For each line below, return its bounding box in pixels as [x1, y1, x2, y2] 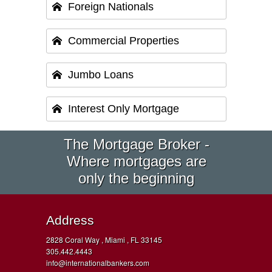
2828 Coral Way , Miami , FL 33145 [46, 234, 163, 245]
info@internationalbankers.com [46, 257, 150, 268]
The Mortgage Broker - [63, 136, 209, 153]
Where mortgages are [66, 153, 206, 170]
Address [46, 212, 95, 227]
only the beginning [78, 170, 195, 187]
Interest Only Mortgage [68, 103, 180, 115]
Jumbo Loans [68, 69, 134, 81]
